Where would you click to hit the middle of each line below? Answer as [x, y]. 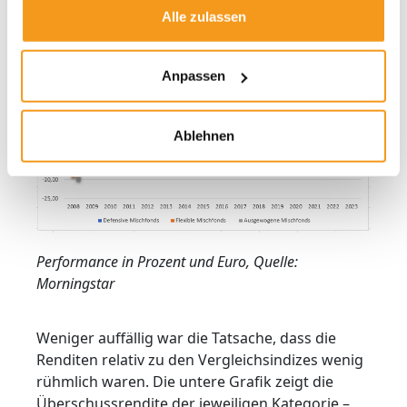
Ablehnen [203, 135]
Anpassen [193, 75]
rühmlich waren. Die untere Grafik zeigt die [185, 382]
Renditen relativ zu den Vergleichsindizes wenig [200, 360]
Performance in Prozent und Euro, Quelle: [167, 262]
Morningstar [75, 284]
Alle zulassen [203, 16]
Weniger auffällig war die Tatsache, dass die [186, 338]
